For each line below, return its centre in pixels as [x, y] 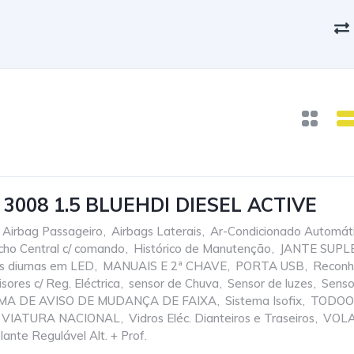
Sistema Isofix [264, 301]
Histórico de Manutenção [202, 249]
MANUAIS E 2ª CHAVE [165, 266]
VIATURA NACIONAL [61, 318]
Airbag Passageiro [53, 231]
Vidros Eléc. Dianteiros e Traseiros [222, 318]
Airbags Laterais [156, 231]
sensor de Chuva [174, 283]
